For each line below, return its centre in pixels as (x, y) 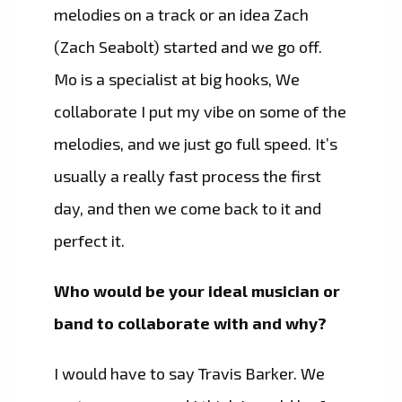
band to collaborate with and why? (190, 323)
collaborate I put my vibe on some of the (200, 112)
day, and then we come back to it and (188, 209)
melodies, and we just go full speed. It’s (196, 144)
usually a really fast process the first (188, 176)
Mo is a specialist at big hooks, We (177, 79)
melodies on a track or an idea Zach (181, 15)
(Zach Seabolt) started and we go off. (188, 47)
